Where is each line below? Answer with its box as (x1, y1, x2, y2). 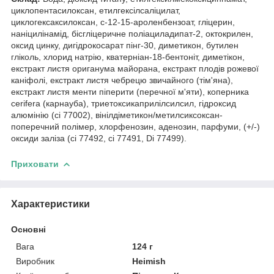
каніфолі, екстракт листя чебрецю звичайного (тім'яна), (11, 75, 233, 85)
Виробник (16, 256, 54, 266)
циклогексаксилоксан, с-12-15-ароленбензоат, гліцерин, (11, 17, 235, 27)
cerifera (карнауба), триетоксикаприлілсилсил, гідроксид (11, 98, 236, 108)
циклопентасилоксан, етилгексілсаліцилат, (11, 5, 180, 15)
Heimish (132, 256, 166, 266)
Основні (11, 224, 46, 234)
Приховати (11, 158, 59, 169)
